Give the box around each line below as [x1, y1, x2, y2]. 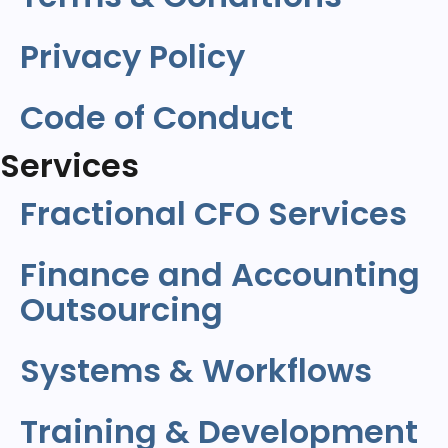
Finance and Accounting [20, 252, 420, 297]
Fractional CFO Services [20, 191, 407, 236]
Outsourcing [20, 287, 223, 332]
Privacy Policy [20, 34, 245, 79]
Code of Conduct [20, 95, 293, 140]
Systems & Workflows [20, 348, 372, 393]
